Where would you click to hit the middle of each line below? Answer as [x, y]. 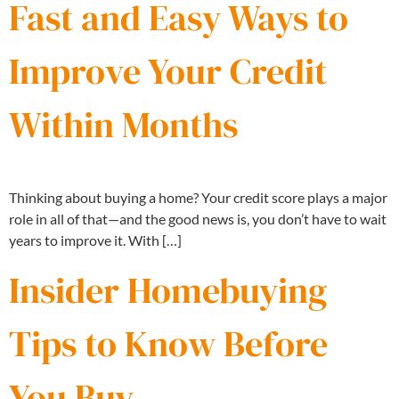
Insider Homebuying [168, 291]
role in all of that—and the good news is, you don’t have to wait [198, 218]
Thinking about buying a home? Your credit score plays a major [198, 197]
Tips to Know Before [168, 344]
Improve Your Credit [168, 71]
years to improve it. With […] [95, 240]
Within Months [123, 124]
